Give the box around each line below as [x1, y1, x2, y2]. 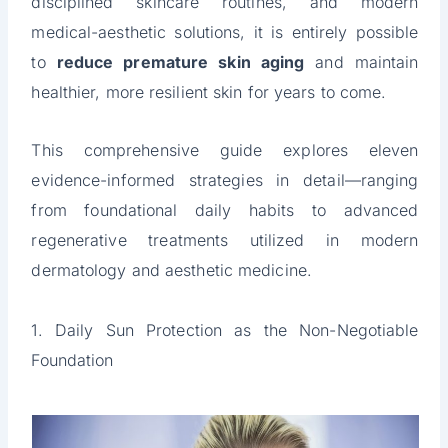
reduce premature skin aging [56, 52, 305, 73]
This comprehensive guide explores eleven [31, 140, 419, 161]
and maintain [304, 52, 419, 73]
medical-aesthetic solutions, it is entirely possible [31, 22, 419, 43]
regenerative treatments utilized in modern [31, 230, 419, 251]
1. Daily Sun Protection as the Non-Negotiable [31, 320, 419, 341]
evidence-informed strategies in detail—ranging [31, 170, 419, 191]
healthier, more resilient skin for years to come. [31, 82, 387, 103]
